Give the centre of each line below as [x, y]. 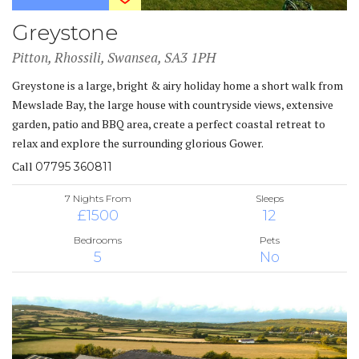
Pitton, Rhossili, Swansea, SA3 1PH [114, 57]
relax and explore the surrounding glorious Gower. [138, 143]
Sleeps [269, 198]
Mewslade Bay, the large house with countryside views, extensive [173, 104]
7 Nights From [98, 198]
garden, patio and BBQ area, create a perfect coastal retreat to [169, 123]
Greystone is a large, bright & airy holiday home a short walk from [177, 85]
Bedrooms [98, 240]
